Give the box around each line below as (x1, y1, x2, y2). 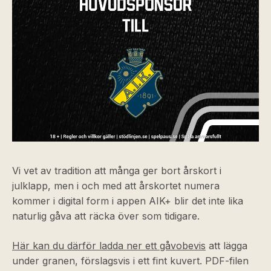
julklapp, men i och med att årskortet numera (12, 180, 220, 192)
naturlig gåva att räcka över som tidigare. (12, 210, 200, 222)
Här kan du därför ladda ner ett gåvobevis (12, 240, 206, 252)
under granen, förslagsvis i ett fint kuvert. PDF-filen (12, 255, 249, 267)
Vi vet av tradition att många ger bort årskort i (12, 165, 221, 177)
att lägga (206, 240, 247, 252)
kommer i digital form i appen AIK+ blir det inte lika (12, 195, 243, 207)
